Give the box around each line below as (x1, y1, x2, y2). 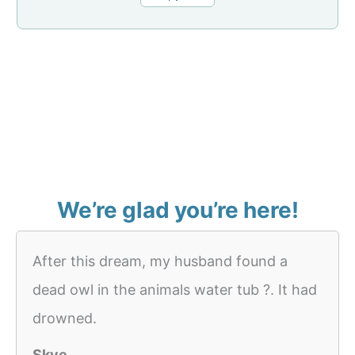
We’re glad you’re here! (56, 197, 299, 224)
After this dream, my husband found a (32, 253, 288, 270)
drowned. (32, 310, 97, 327)
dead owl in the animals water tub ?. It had (32, 281, 317, 299)
